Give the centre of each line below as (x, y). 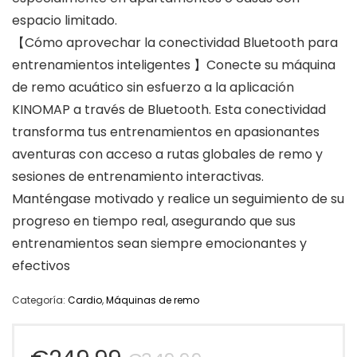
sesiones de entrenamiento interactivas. (138, 177)
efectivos (41, 266)
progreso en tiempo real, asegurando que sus (154, 222)
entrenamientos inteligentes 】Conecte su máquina (174, 65)
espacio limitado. (65, 21)
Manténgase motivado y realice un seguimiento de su (178, 199)
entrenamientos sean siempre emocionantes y (159, 244)
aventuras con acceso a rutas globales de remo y (167, 155)
